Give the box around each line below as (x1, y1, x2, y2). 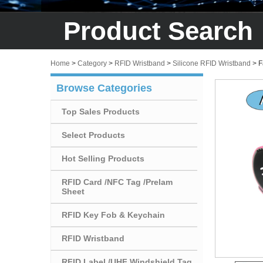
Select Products (62, 130, 125, 140)
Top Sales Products (62, 106, 140, 116)
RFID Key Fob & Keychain (62, 210, 165, 220)
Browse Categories (56, 82, 152, 94)
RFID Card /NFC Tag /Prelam (62, 177, 173, 187)
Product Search (63, 16, 253, 45)
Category (77, 59, 107, 68)
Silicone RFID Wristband (173, 59, 251, 68)
